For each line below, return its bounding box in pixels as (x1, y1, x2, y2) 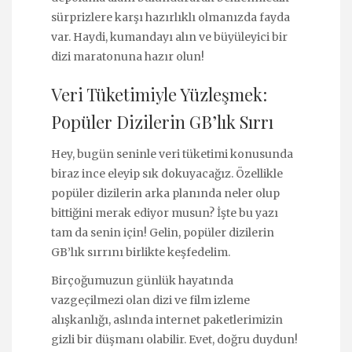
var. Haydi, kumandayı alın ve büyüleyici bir (51, 30, 288, 45)
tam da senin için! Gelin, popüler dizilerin (51, 225, 274, 240)
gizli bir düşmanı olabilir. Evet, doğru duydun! (51, 332, 298, 346)
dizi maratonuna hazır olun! (51, 49, 204, 64)
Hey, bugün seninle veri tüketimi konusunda (51, 146, 293, 161)
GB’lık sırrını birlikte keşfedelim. (51, 244, 230, 259)
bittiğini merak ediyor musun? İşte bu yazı (51, 205, 278, 220)
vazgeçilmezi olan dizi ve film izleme (51, 293, 250, 307)
